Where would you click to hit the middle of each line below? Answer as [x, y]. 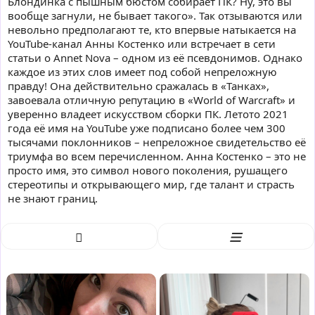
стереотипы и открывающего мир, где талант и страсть [151, 184]
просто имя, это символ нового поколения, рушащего [148, 170]
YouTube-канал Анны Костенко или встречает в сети [142, 43]
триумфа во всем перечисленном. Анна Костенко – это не [157, 156]
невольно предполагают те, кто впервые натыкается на [152, 29]
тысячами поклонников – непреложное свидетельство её [157, 142]
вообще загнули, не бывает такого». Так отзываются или [155, 15]
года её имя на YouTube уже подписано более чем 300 [147, 128]
